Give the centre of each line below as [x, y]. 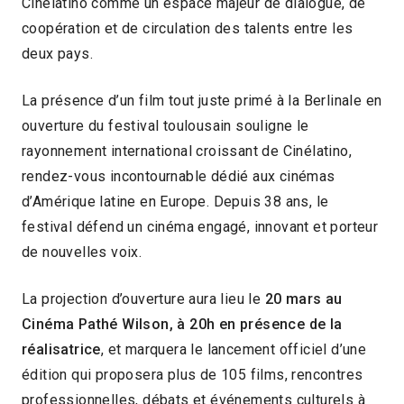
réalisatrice [61, 349]
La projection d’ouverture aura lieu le [143, 298]
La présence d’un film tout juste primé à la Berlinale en [202, 100]
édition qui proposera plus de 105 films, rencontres [193, 374]
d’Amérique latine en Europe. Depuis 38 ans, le [175, 201]
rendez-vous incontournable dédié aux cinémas [179, 176]
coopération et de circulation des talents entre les [188, 28]
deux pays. [58, 53]
